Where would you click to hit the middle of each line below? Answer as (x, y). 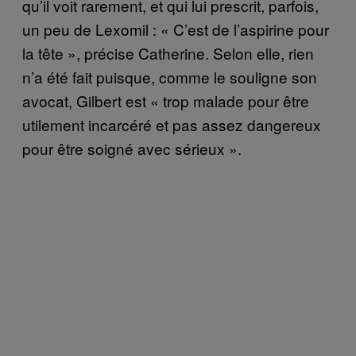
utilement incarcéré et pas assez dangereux (172, 124)
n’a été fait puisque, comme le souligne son (170, 76)
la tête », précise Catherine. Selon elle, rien (168, 52)
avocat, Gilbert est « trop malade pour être (166, 100)
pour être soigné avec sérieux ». (132, 148)
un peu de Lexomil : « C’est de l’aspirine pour (176, 29)
